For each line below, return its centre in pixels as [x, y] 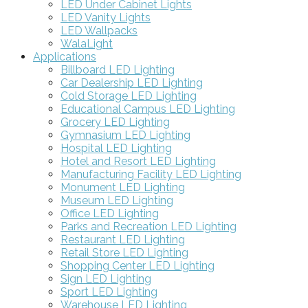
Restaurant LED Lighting [123, 239]
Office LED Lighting [110, 213]
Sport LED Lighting [109, 291]
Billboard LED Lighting [118, 69]
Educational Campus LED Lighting [148, 109]
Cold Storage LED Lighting [129, 96]
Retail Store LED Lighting [124, 252]
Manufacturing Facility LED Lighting [151, 174]
